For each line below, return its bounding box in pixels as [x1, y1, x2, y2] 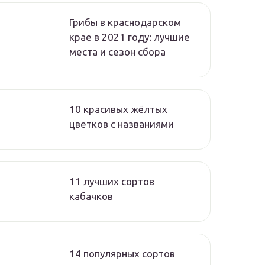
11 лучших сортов [69, 176, 154, 188]
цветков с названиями [69, 118, 174, 130]
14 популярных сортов [69, 248, 175, 260]
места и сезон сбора [69, 46, 166, 58]
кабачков [69, 190, 113, 202]
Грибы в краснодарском [69, 17, 181, 28]
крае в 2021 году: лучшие [69, 31, 190, 43]
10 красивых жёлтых [69, 104, 167, 115]
